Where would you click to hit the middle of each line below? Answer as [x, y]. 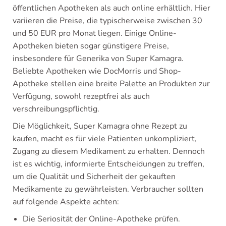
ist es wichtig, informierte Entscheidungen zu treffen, [108, 164]
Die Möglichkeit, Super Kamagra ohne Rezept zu [100, 126]
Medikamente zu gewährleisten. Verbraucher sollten [108, 189]
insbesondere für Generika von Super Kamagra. [98, 59]
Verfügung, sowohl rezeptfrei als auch [81, 97]
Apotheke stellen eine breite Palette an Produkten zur [111, 84]
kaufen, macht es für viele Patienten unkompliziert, [105, 139]
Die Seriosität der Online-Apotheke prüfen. [101, 219]
